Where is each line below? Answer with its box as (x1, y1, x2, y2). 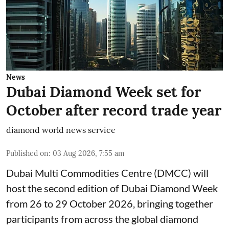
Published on (6, 148, 49, 158)
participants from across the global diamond (6, 212, 198, 225)
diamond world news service (6, 124, 116, 135)
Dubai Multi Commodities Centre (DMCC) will (6, 166, 209, 179)
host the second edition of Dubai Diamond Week (6, 181, 218, 194)
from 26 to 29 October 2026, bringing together (6, 197, 213, 210)
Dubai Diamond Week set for (6, 82, 201, 101)
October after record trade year (6, 101, 221, 120)
